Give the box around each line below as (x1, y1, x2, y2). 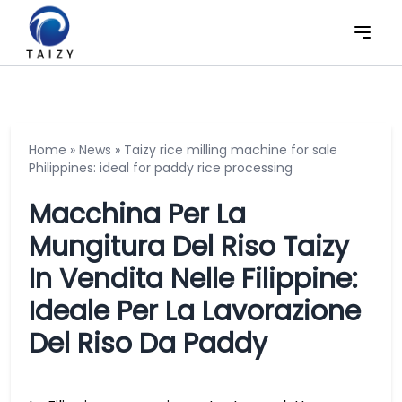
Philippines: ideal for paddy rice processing (29, 159, 293, 177)
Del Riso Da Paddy (29, 325, 267, 363)
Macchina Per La (29, 196, 246, 233)
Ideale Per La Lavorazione (29, 293, 361, 330)
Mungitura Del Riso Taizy (29, 228, 349, 266)
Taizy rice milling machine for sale (124, 141, 337, 159)
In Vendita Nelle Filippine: (29, 260, 357, 298)
